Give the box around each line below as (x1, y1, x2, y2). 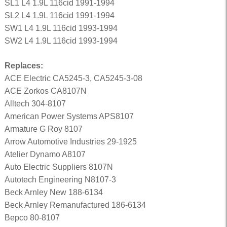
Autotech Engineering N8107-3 (4, 175, 116, 184)
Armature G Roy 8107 (4, 125, 83, 133)
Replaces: (4, 61, 43, 70)
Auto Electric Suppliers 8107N (4, 163, 113, 171)
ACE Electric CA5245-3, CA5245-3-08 (4, 74, 142, 83)
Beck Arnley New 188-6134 (4, 188, 103, 197)
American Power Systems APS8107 (4, 112, 134, 121)
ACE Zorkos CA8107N (4, 87, 87, 95)
